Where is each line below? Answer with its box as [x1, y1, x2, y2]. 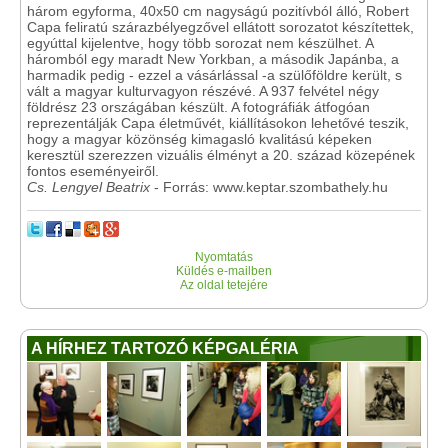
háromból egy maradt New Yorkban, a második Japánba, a [27, 51, 399, 67]
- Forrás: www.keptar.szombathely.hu [150, 179, 392, 195]
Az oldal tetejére [180, 278, 268, 292]
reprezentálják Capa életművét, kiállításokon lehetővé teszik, [27, 115, 409, 131]
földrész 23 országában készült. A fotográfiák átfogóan [27, 99, 370, 115]
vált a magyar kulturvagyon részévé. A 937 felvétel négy [27, 83, 379, 99]
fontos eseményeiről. [27, 163, 159, 179]
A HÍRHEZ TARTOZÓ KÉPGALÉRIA [31, 340, 299, 357]
